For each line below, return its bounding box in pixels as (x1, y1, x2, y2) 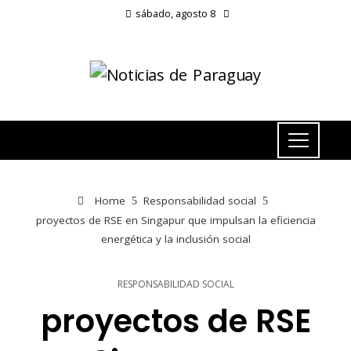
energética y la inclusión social (100, 232, 251, 247)
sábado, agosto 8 (136, 6, 215, 20)
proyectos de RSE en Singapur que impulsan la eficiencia (35, 213, 316, 228)
